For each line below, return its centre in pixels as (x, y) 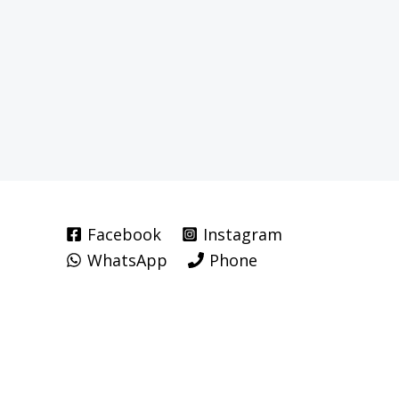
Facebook (125, 234)
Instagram (243, 234)
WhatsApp (128, 260)
